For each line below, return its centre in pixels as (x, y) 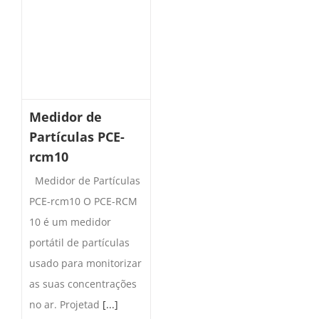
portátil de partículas (79, 243)
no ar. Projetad (66, 305)
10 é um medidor (70, 222)
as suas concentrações (83, 284)
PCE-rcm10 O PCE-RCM (83, 202)
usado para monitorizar (85, 263)
